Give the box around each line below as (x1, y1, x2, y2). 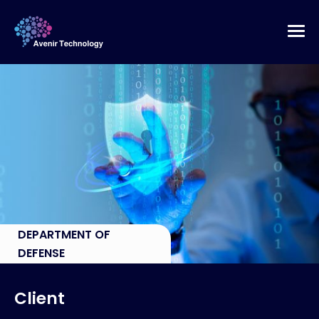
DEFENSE (18, 244, 65, 261)
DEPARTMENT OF (18, 226, 110, 243)
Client (14, 287, 65, 310)
